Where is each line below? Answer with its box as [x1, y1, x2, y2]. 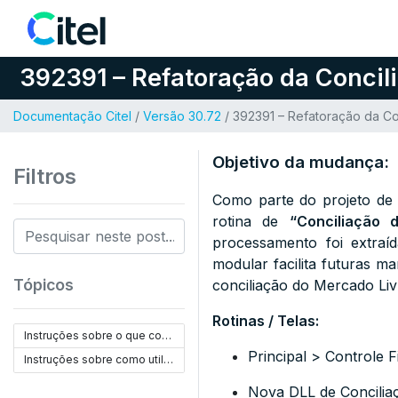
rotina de [212, 212, 290, 230]
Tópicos [13, 275, 74, 294]
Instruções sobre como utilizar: [163, 353, 174, 366]
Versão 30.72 [143, 108, 221, 123]
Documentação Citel [13, 108, 131, 123]
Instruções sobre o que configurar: [162, 329, 172, 342]
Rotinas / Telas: [212, 312, 319, 330]
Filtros [13, 163, 76, 189]
